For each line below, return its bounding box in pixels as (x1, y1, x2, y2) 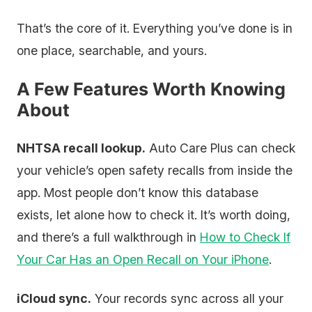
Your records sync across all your (91, 291, 283, 306)
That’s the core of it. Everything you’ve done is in (17, 21, 292, 36)
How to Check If (200, 230, 290, 244)
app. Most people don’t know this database (17, 185, 258, 200)
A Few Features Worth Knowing (17, 79, 286, 100)
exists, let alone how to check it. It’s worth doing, (17, 208, 290, 222)
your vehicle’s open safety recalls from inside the (17, 163, 292, 178)
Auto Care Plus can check (146, 141, 295, 155)
